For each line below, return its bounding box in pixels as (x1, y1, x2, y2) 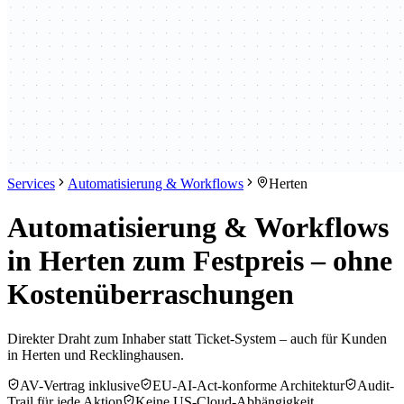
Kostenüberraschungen (7, 278, 294, 311)
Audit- (357, 377, 394, 393)
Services (7, 176, 55, 191)
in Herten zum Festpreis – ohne (7, 244, 392, 278)
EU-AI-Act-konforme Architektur (152, 377, 344, 393)
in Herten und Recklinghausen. (7, 346, 184, 363)
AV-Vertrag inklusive (20, 377, 140, 393)
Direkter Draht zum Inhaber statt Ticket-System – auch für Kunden (7, 330, 387, 346)
